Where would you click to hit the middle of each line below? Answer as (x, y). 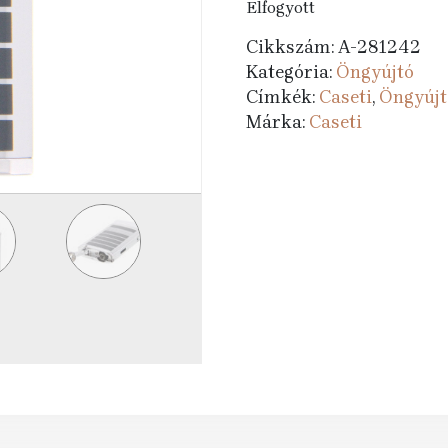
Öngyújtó (374, 72)
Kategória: (290, 72)
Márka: (277, 122)
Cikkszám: (291, 47)
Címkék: (282, 97)
